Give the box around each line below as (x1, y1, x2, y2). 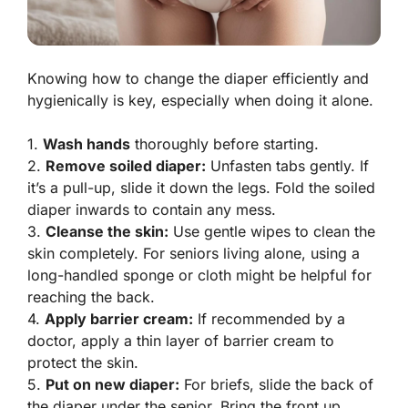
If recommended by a (193, 309, 345, 328)
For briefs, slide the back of (179, 374, 373, 393)
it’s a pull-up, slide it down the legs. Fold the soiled (27, 178, 375, 197)
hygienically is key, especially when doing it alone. (27, 90, 373, 109)
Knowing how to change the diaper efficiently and (27, 68, 369, 87)
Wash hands (43, 134, 130, 153)
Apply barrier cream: (45, 309, 193, 328)
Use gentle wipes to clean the (168, 221, 375, 240)
